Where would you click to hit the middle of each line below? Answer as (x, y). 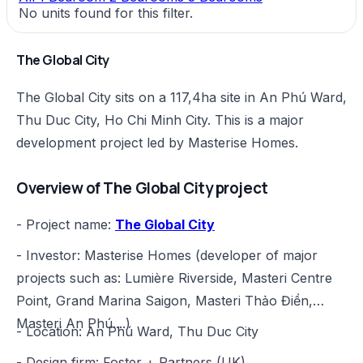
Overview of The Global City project (142, 188)
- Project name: (66, 225)
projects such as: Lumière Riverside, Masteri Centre (174, 278)
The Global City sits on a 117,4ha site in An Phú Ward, (181, 97)
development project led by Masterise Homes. (157, 142)
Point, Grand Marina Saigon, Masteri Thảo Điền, (164, 301)
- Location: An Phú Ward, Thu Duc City (137, 332)
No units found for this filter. (106, 13)
